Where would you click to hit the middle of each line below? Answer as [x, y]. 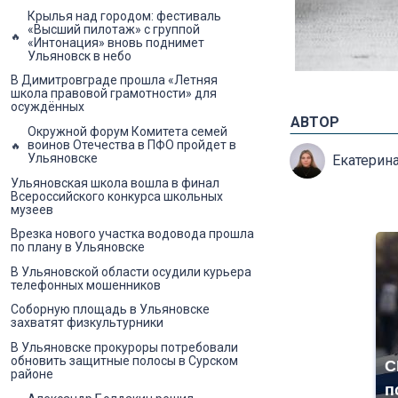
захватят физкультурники [87, 323]
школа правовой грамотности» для [114, 94]
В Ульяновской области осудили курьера [131, 271]
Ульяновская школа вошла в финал [115, 183]
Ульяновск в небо [80, 56]
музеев [32, 209]
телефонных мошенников [86, 285]
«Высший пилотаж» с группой [114, 29]
